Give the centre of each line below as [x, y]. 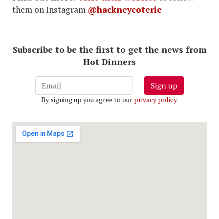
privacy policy [155, 100]
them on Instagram [50, 10]
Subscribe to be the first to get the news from [109, 50]
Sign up [164, 86]
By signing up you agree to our [88, 100]
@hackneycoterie [125, 10]
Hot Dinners [109, 62]
